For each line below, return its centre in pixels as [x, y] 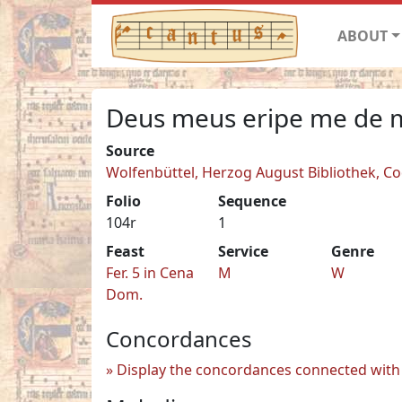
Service [244, 251]
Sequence [253, 201]
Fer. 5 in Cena [150, 272]
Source [130, 150]
